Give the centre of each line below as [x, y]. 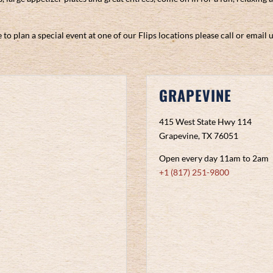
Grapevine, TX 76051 [199, 135]
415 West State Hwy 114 [206, 121]
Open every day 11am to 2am [214, 158]
